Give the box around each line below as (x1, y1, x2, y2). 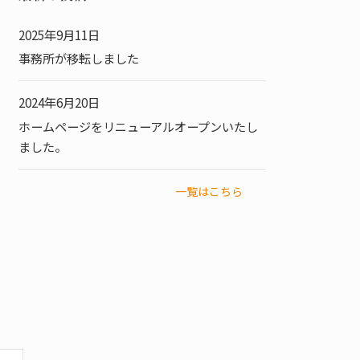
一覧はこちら (175, 182, 243, 199)
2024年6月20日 (18, 93, 100, 112)
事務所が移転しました (18, 49, 140, 67)
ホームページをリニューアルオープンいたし (18, 117, 259, 135)
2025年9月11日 (18, 25, 100, 43)
